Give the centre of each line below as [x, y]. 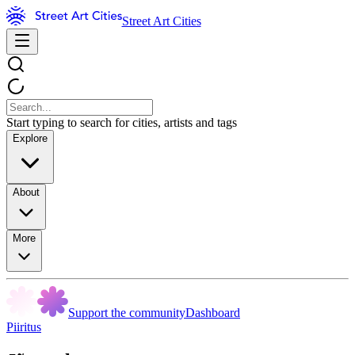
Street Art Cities [161, 21]
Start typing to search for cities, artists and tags [122, 122]
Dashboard [213, 313]
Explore [30, 138]
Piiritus [24, 327]
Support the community [127, 313]
